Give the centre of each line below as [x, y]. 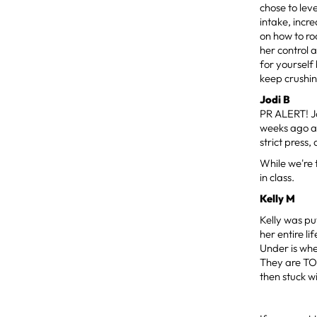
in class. [277, 177]
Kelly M [278, 198]
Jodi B [275, 99]
